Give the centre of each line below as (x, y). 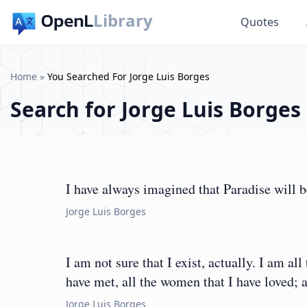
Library (123, 20)
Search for (66, 109)
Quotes (260, 22)
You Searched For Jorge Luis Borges (128, 76)
